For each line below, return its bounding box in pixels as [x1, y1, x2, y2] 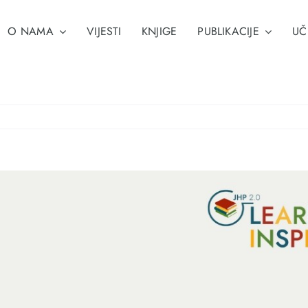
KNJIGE [141, 23, 177, 39]
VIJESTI [87, 23, 121, 39]
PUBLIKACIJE [197, 23, 259, 39]
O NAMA [8, 23, 54, 39]
